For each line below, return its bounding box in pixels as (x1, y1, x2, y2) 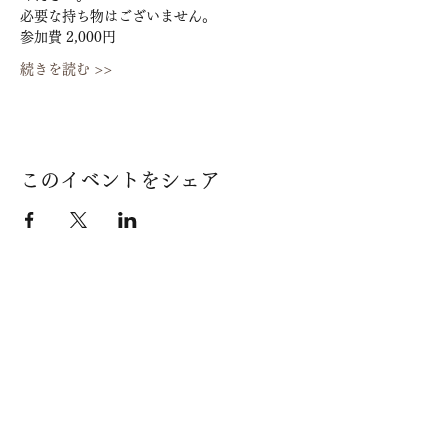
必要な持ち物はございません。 (20, 9, 216, 23)
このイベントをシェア (20, 170, 220, 190)
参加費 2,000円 (20, 30, 116, 44)
